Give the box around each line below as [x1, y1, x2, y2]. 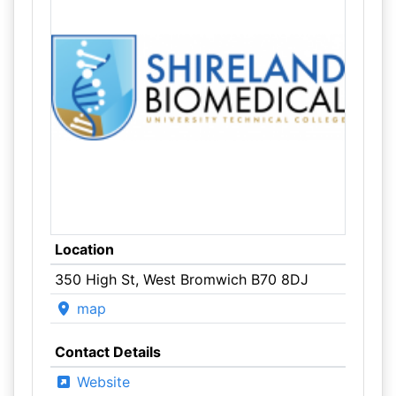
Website [72, 373, 130, 391]
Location [54, 240, 114, 258]
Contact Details [54, 343, 161, 361]
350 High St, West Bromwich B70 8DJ [54, 270, 308, 288]
